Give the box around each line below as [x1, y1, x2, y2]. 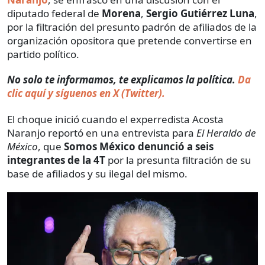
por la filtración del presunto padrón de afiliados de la [7, 20, 257, 34]
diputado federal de [7, 7, 102, 21]
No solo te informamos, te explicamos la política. [7, 73, 238, 87]
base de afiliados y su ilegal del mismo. [7, 167, 188, 181]
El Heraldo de [196, 126, 256, 140]
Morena [102, 7, 141, 21]
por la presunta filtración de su [105, 153, 251, 167]
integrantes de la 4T [7, 153, 105, 167]
